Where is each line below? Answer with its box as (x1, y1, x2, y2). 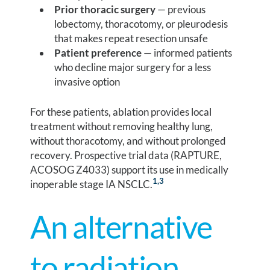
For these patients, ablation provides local (30, 105, 212, 118)
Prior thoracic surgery (54, 3, 156, 16)
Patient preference (54, 46, 142, 60)
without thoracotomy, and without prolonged (30, 134, 227, 147)
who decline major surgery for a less (54, 61, 212, 74)
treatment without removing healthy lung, (30, 119, 213, 133)
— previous (155, 3, 206, 16)
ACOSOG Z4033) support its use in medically (30, 163, 229, 176)
